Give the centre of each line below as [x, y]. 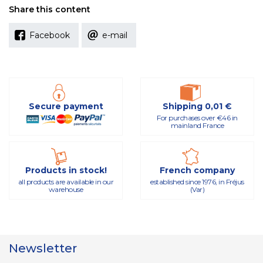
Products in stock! [66, 170]
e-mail [115, 35]
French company [197, 170]
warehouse [66, 189]
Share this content [50, 9]
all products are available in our [66, 182]
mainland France [197, 125]
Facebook [50, 35]
